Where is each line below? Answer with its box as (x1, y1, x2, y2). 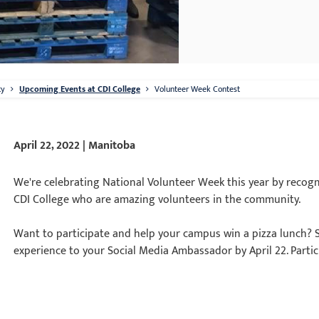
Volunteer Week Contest (155, 82, 240, 96)
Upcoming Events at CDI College (19, 82, 140, 96)
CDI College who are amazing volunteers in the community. (14, 190, 304, 209)
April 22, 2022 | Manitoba (14, 136, 136, 155)
